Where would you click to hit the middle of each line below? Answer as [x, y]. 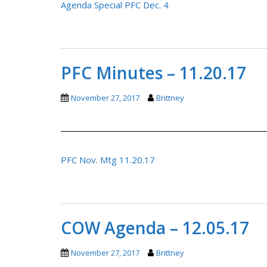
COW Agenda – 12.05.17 [155, 227]
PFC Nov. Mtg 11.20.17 [108, 159]
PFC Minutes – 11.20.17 [153, 72]
